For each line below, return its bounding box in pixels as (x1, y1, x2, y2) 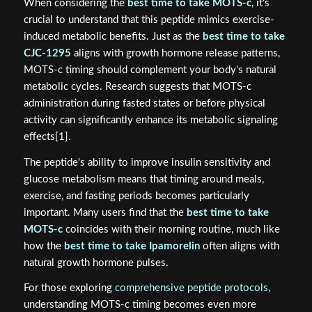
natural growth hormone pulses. (23, 257, 169, 268)
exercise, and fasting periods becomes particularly (23, 190, 249, 201)
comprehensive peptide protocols (114, 283, 268, 294)
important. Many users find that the (23, 207, 187, 218)
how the (23, 240, 64, 251)
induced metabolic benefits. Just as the (23, 31, 203, 42)
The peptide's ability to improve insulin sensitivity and (23, 157, 270, 168)
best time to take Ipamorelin (63, 240, 200, 251)
